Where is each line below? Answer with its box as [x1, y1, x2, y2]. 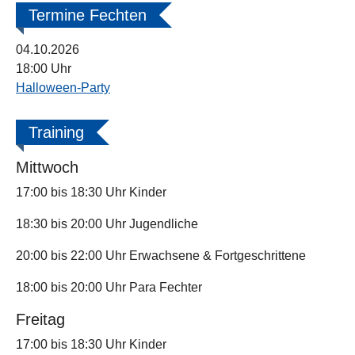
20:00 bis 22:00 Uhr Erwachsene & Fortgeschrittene [16, 249, 306, 262]
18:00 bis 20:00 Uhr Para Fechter [16, 281, 202, 294]
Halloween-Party [16, 81, 110, 94]
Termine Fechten [29, 6, 147, 24]
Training [29, 124, 84, 141]
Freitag [16, 311, 65, 328]
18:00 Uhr [16, 62, 71, 75]
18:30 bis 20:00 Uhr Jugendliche [16, 217, 198, 231]
